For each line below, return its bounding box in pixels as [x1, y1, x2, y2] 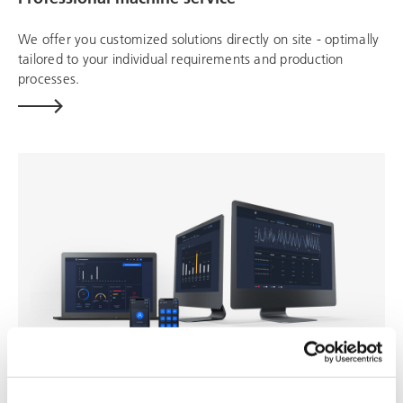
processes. [18, 69, 80, 88]
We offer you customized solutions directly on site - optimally [18, 30, 380, 49]
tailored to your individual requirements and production [18, 49, 344, 68]
